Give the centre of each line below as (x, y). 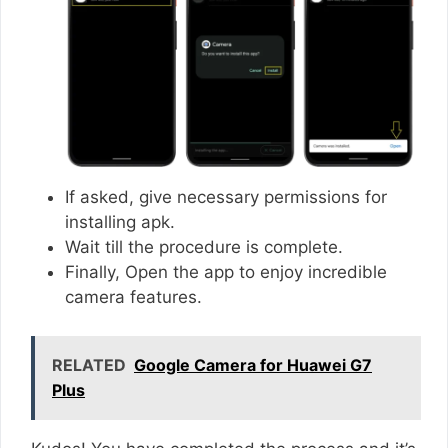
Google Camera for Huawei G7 (253, 364)
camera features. (136, 297)
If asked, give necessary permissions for (226, 197)
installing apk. (120, 222)
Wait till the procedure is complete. (206, 247)
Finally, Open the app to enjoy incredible (226, 272)
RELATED (89, 364)
